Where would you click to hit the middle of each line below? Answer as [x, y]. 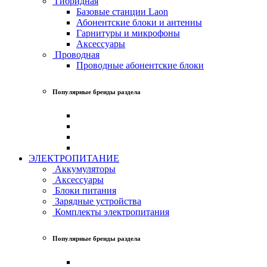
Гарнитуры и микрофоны [128, 33]
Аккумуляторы [84, 169]
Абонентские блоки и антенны [139, 22]
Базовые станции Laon [122, 11]
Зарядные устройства [97, 201]
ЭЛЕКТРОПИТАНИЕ [74, 158]
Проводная [76, 54]
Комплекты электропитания [111, 212]
